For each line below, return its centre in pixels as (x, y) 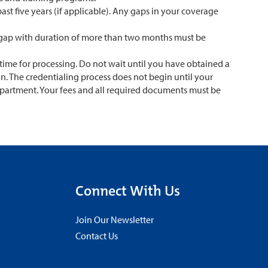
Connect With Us (128, 191)
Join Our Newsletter (115, 220)
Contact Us (97, 236)
